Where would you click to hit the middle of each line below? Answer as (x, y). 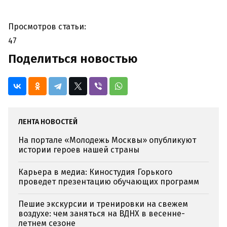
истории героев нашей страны (79, 150)
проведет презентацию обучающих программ (109, 182)
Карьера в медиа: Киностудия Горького (95, 172)
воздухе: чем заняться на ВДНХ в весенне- (102, 214)
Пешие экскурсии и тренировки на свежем (103, 204)
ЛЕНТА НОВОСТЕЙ (48, 122)
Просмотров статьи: (47, 27)
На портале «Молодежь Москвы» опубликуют (107, 140)
